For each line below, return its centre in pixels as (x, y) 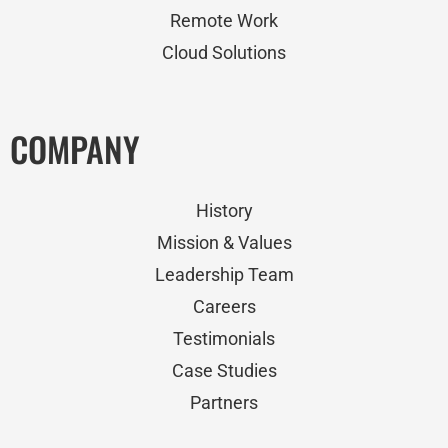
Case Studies (224, 370)
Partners (224, 402)
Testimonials (224, 338)
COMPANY (75, 148)
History (224, 210)
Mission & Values (224, 242)
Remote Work (224, 20)
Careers (224, 306)
